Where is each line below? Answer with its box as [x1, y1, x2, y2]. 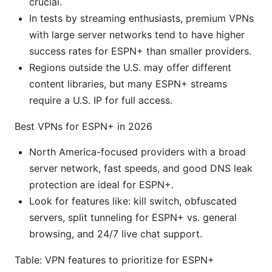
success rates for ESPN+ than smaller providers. [29, 45, 251, 58]
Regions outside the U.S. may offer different [29, 61, 231, 74]
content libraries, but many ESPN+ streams [29, 78, 227, 90]
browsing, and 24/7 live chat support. [29, 228, 202, 240]
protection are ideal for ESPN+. [29, 178, 174, 191]
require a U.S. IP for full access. [29, 94, 172, 107]
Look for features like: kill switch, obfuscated [29, 195, 237, 208]
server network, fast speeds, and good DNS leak [29, 162, 253, 175]
